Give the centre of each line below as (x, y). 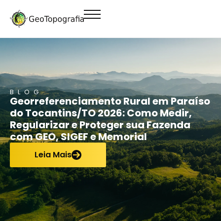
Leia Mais (53, 154)
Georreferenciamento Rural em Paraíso (110, 101)
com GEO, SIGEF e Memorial (78, 136)
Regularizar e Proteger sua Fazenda (100, 125)
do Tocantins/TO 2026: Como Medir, (101, 113)
